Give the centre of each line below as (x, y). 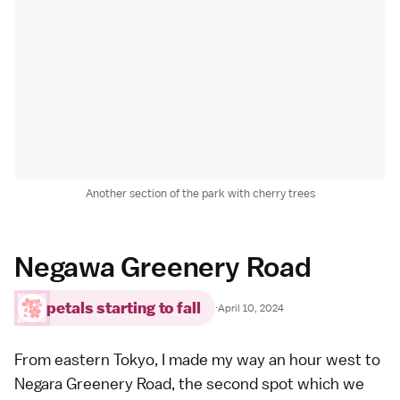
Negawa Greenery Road (163, 267)
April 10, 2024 (251, 308)
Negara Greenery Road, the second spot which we (189, 384)
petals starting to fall (124, 308)
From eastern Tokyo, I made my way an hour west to (197, 360)
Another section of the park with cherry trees (200, 194)
